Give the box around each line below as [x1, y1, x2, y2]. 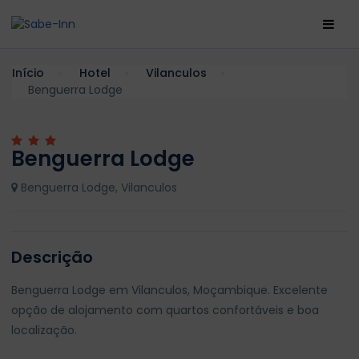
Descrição [11, 246, 93, 268]
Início [12, 65, 44, 81]
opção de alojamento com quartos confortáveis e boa [11, 302, 319, 318]
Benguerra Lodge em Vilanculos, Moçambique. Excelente [11, 282, 328, 298]
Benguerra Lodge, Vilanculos [18, 179, 177, 196]
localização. [11, 322, 77, 338]
